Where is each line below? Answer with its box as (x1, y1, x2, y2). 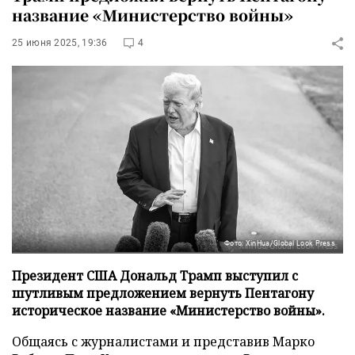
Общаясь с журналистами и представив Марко (12, 332, 315, 350)
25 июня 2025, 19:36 (12, 37, 108, 48)
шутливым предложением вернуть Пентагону (12, 284, 314, 302)
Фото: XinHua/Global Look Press (224, 239, 335, 247)
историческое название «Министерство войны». (12, 301, 325, 319)
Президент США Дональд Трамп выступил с (12, 266, 298, 284)
